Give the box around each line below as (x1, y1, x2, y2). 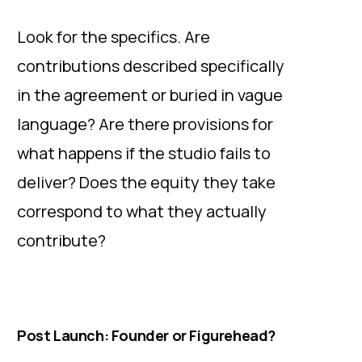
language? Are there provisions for (17, 113, 273, 135)
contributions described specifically (17, 55, 284, 77)
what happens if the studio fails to (17, 142, 271, 164)
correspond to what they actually (17, 200, 267, 222)
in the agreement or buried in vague (17, 84, 283, 106)
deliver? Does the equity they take (17, 171, 276, 193)
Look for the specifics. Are (17, 26, 210, 48)
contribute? (17, 229, 106, 251)
